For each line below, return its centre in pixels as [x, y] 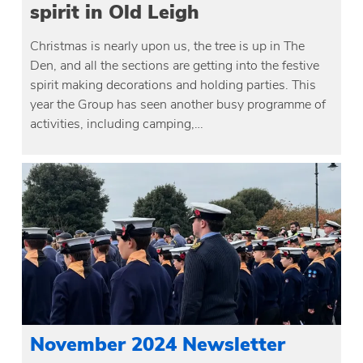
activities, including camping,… [117, 124]
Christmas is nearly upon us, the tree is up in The [168, 46]
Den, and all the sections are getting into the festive [175, 65]
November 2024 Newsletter [158, 344]
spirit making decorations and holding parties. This [173, 85]
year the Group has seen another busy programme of [178, 104]
